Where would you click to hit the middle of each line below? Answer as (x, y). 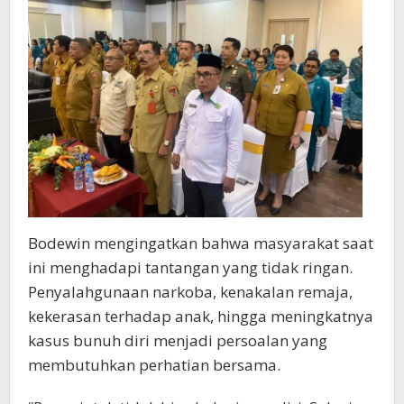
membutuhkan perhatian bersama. (154, 365)
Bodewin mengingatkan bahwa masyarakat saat (201, 243)
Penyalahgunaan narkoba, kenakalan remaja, (190, 292)
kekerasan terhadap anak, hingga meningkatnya (201, 317)
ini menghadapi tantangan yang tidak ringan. (190, 268)
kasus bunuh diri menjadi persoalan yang (178, 341)
